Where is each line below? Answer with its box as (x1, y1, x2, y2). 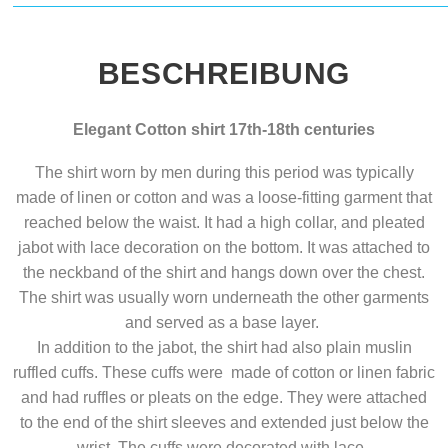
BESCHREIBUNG (97, 57, 351, 91)
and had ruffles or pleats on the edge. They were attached (21, 389, 427, 407)
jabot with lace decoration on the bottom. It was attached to (18, 239, 430, 257)
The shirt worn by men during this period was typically (34, 164, 414, 182)
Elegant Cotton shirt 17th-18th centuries (73, 121, 375, 139)
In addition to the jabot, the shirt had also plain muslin (36, 339, 412, 357)
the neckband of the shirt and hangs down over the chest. (23, 264, 425, 282)
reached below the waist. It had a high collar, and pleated (23, 214, 425, 232)
